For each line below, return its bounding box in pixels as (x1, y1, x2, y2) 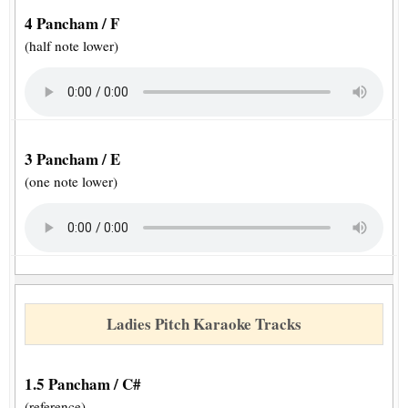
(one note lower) (25, 172, 117, 191)
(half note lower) (25, 36, 118, 56)
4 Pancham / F (25, 12, 119, 36)
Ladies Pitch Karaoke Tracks (107, 312, 301, 336)
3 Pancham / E (25, 148, 120, 171)
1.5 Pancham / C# (25, 372, 141, 396)
